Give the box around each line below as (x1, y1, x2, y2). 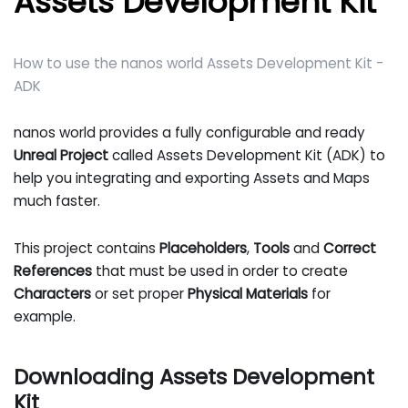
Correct (323, 238, 377, 258)
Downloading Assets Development (14, 362, 375, 392)
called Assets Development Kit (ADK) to (108, 146, 386, 166)
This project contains (14, 238, 160, 258)
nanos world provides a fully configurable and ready (14, 123, 366, 143)
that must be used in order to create (92, 260, 349, 280)
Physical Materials (188, 283, 309, 303)
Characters (14, 283, 92, 303)
